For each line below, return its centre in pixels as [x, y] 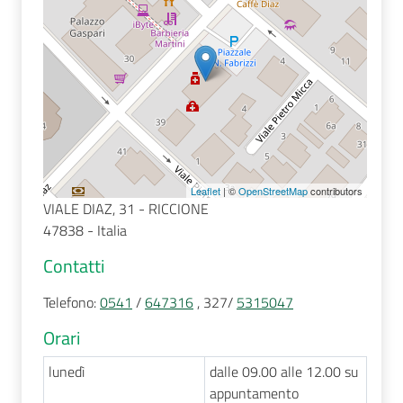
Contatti [74, 266]
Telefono [68, 302]
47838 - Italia [85, 230]
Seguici [42, 76]
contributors [335, 191]
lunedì [66, 372]
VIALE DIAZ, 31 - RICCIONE [126, 209]
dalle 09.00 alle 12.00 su [283, 372]
